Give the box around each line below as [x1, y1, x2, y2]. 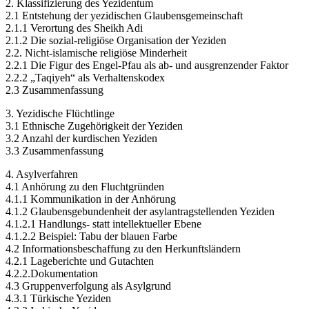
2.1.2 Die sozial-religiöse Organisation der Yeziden [6, 34, 226, 46]
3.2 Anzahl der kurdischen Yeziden [6, 132, 157, 144]
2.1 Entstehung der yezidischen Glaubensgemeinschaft [6, 9, 243, 21]
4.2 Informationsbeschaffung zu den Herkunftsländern [6, 242, 241, 255]
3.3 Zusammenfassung [6, 144, 103, 157]
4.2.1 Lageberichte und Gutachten [6, 255, 154, 267]
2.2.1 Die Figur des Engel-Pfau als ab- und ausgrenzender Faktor [6, 59, 288, 71]
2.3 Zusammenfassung [6, 83, 103, 96]
